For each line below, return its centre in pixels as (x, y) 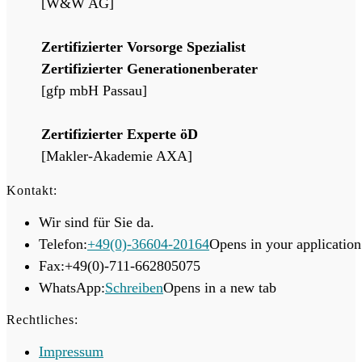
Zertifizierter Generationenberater (149, 68)
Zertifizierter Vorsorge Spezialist (143, 46)
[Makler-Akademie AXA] (121, 156)
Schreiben (134, 287)
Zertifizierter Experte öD (120, 134)
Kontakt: (32, 190)
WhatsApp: (72, 287)
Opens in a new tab (220, 287)
